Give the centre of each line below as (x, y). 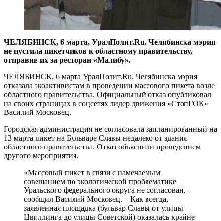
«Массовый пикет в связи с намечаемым (92, 173)
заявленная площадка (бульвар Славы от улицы (103, 208)
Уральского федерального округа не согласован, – (108, 190)
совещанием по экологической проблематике (100, 182)
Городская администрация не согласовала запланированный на (110, 129)
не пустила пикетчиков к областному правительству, (98, 51)
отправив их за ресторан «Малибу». (67, 60)
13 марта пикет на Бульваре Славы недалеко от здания (95, 138)
